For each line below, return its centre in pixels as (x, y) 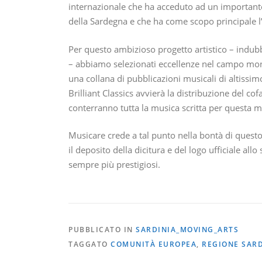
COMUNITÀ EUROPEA (154, 244)
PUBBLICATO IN (102, 229)
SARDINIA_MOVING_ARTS (187, 229)
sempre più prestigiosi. (114, 165)
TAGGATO (89, 244)
